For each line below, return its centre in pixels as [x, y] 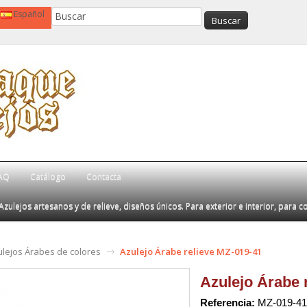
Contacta [104, 176]
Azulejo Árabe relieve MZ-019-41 [191, 251]
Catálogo [48, 176]
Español [29, 14]
